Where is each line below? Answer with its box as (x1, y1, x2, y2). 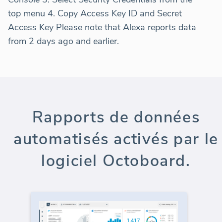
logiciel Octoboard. (41, 150, 191, 172)
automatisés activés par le (13, 128, 219, 150)
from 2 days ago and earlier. (8, 35, 119, 48)
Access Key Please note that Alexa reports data (8, 21, 196, 34)
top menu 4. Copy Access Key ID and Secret (8, 7, 182, 20)
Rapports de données (32, 107, 200, 128)
